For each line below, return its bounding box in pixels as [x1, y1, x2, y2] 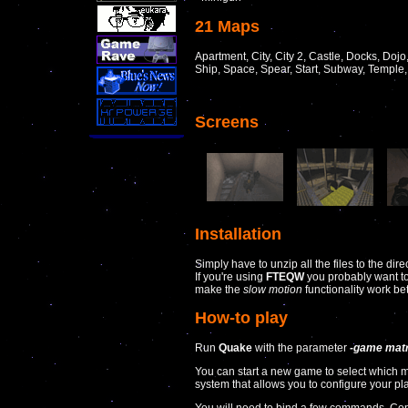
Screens [195, 112, 259, 131]
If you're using [195, 270, 266, 283]
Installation [195, 224, 281, 243]
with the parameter [252, 342, 350, 355]
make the [195, 282, 243, 296]
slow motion [243, 282, 302, 296]
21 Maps [195, 16, 260, 36]
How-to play [195, 309, 288, 328]
